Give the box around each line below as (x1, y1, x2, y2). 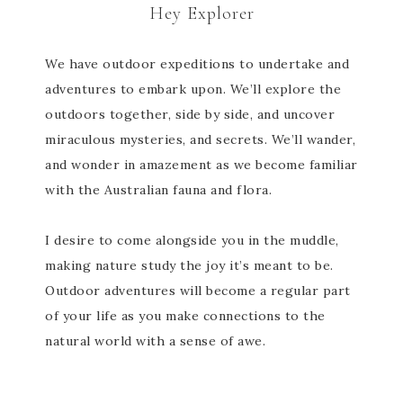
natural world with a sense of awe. (45, 333, 265, 349)
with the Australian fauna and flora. (45, 182, 272, 198)
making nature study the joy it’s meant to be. (45, 257, 337, 273)
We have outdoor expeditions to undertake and (45, 56, 349, 72)
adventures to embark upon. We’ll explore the (45, 81, 341, 97)
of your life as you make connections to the (45, 308, 326, 324)
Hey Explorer (148, 3, 255, 24)
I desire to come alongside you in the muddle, (45, 232, 339, 248)
